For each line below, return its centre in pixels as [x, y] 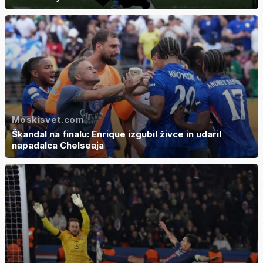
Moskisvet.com [48, 120]
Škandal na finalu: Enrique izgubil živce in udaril [117, 134]
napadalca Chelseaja [58, 146]
